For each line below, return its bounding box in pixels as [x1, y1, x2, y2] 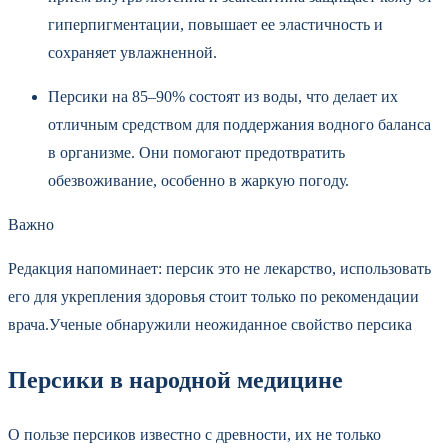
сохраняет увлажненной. [48, 43, 221, 61]
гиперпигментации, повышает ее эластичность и [48, 15, 383, 33]
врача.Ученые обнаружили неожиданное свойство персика [8, 315, 412, 333]
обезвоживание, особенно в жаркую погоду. [48, 171, 349, 189]
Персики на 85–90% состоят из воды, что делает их [48, 87, 398, 105]
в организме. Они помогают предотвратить [48, 143, 345, 161]
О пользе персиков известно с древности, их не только [8, 426, 381, 444]
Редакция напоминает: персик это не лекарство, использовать [8, 259, 431, 277]
